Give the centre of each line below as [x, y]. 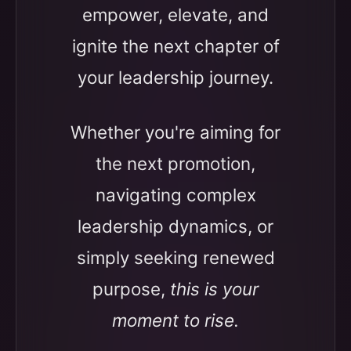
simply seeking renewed [175, 257]
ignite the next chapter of [175, 46]
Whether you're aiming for [175, 132]
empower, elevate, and [175, 14]
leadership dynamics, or [175, 226]
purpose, [131, 289]
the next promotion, [175, 163]
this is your [214, 289]
